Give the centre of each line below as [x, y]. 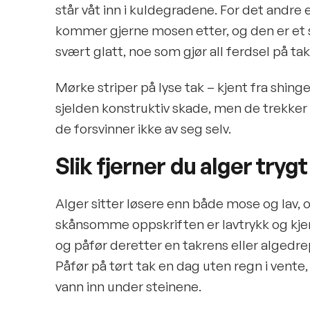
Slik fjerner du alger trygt [182, 166]
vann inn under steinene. [128, 286]
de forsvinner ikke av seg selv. [143, 129]
